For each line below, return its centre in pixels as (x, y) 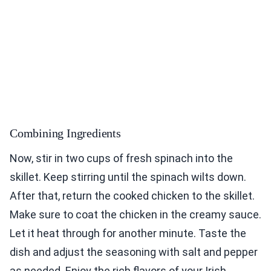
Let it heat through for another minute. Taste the (128, 233)
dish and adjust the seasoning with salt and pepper (134, 252)
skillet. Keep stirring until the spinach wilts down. (128, 177)
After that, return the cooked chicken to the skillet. (132, 195)
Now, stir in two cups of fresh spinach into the (121, 158)
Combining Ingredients (65, 133)
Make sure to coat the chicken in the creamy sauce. (135, 214)
